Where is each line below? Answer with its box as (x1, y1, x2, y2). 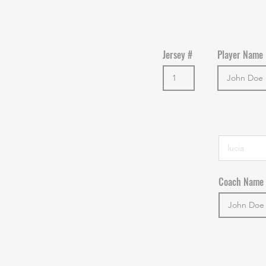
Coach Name (218, 174, 264, 189)
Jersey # (162, 47, 192, 62)
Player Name (217, 47, 263, 62)
